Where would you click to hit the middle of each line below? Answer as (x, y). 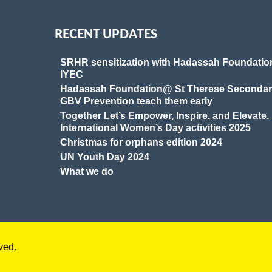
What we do (87, 172)
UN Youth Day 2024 (104, 157)
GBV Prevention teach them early (136, 101)
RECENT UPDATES (106, 35)
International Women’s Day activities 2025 (155, 128)
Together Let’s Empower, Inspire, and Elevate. (164, 116)
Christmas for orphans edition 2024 (141, 142)
